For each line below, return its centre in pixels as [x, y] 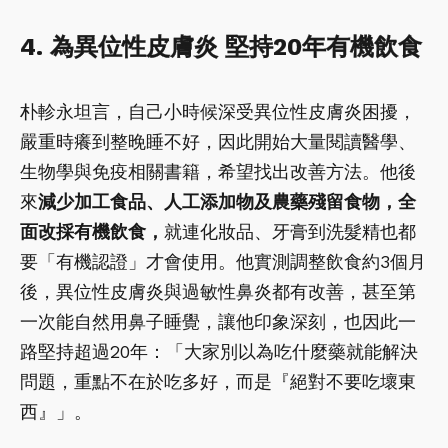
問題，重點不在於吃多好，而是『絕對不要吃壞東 [218, 381]
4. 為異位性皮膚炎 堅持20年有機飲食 [221, 46]
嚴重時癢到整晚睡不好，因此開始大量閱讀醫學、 [218, 141]
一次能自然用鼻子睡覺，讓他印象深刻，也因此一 [218, 321]
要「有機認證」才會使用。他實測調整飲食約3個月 [223, 261]
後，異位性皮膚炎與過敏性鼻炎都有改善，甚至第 [218, 291]
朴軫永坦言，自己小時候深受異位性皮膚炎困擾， [218, 111]
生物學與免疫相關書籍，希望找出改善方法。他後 [218, 171]
